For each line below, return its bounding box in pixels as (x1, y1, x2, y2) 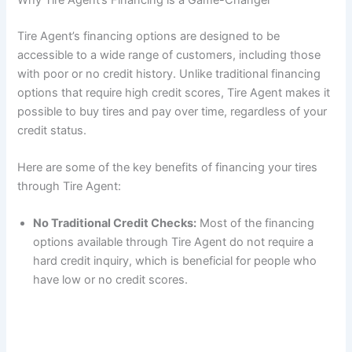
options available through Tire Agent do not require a (33, 235, 314, 250)
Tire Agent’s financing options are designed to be (17, 28, 280, 43)
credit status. (17, 123, 87, 137)
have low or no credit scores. (33, 273, 189, 288)
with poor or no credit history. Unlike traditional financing (17, 66, 321, 81)
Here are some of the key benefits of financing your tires (17, 159, 318, 174)
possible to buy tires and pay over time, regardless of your (17, 104, 328, 119)
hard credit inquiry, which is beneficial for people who (33, 254, 317, 269)
